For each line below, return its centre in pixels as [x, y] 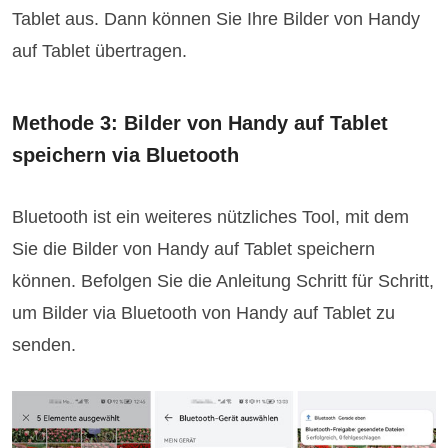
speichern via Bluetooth [126, 155]
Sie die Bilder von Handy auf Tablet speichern [194, 249]
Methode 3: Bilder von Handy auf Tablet [200, 123]
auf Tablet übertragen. [100, 51]
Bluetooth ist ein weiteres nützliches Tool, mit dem [211, 217]
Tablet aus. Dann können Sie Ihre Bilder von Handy [216, 19]
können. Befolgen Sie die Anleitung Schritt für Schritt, [223, 281]
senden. [44, 345]
